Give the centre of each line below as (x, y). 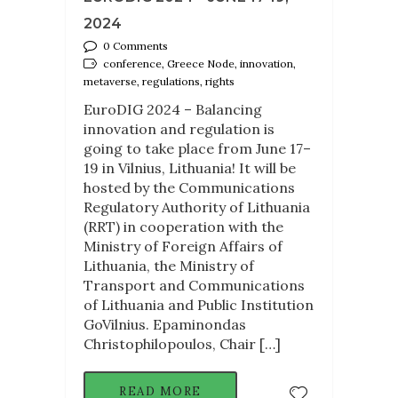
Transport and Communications (194, 286)
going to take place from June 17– (197, 149)
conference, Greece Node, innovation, (199, 64)
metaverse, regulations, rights (159, 82)
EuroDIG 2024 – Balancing (173, 110)
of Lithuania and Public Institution (199, 305)
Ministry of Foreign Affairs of (183, 247)
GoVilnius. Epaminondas (165, 325)
